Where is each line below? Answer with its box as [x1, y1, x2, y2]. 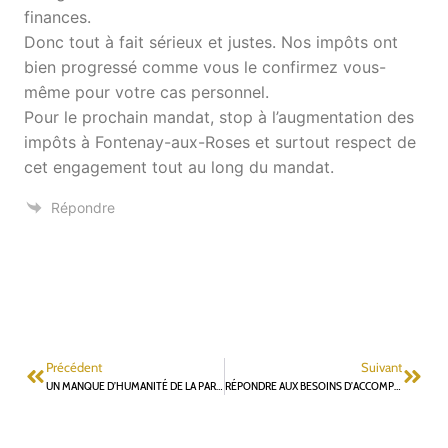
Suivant [361, 358, 402, 375]
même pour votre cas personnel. [24, 81, 269, 102]
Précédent [46, 358, 102, 375]
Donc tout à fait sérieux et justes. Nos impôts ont [24, 31, 398, 52]
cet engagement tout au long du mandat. [24, 156, 334, 177]
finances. [24, 6, 91, 27]
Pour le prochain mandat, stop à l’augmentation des [24, 106, 414, 127]
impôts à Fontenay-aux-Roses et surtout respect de [24, 131, 416, 152]
